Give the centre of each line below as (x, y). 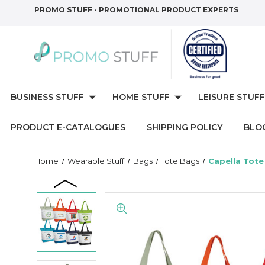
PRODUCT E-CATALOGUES (68, 127)
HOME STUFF (141, 97)
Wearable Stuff (96, 161)
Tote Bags (180, 161)
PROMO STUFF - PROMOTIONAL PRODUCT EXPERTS (136, 10)
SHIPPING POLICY (185, 127)
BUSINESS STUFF (47, 97)
